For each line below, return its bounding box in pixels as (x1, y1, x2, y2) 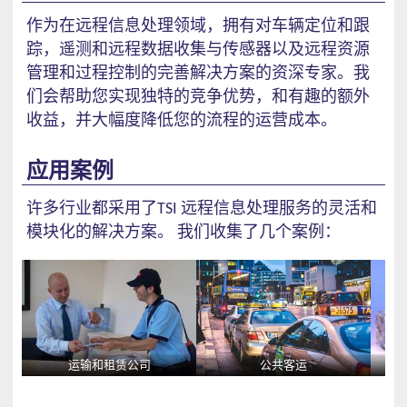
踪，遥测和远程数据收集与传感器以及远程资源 (26, 38, 370, 59)
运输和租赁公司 (67, 357, 151, 372)
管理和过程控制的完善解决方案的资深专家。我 (26, 62, 370, 83)
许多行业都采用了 (26, 197, 157, 218)
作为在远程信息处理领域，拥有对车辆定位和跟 (26, 15, 370, 35)
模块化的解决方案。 (26, 221, 174, 242)
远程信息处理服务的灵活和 (181, 197, 377, 218)
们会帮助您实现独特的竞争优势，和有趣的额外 (26, 85, 370, 106)
